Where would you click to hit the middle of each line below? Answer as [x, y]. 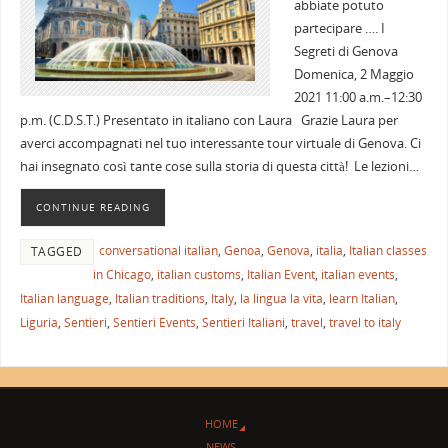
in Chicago [121, 275]
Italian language [64, 299]
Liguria [38, 323]
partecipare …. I [339, 29]
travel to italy [364, 323]
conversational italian [158, 251]
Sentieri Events [154, 323]
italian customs [198, 275]
